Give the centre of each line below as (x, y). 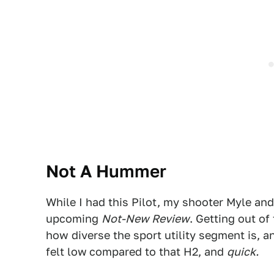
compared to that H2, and (158, 252)
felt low (66, 252)
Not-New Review (146, 219)
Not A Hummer (106, 171)
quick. (243, 252)
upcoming (74, 219)
